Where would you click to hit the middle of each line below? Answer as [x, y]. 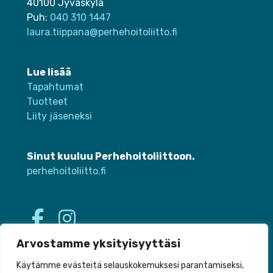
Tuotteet [47, 102]
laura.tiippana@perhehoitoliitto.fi [102, 32]
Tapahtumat [55, 87]
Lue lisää [49, 73]
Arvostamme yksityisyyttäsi [98, 244]
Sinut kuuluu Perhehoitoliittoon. [111, 157]
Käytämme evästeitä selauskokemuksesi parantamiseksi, [130, 265]
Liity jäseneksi [59, 116]
